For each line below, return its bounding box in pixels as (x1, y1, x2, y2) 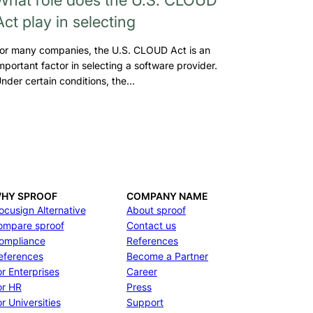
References (126, 235, 178, 247)
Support (126, 296, 163, 308)
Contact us (126, 219, 176, 231)
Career (126, 265, 157, 277)
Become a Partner (126, 250, 208, 262)
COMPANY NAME (126, 190, 208, 202)
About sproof (126, 204, 186, 216)
